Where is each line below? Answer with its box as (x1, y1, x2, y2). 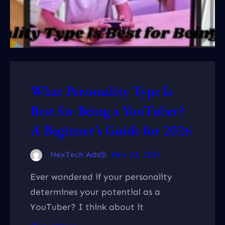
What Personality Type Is (30, 81, 173, 100)
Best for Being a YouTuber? (30, 101, 184, 120)
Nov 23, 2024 (111, 149, 161, 159)
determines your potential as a (30, 186, 160, 197)
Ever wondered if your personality (30, 171, 172, 182)
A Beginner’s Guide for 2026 (30, 121, 191, 139)
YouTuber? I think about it (30, 201, 144, 212)
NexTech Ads (50, 149, 100, 159)
